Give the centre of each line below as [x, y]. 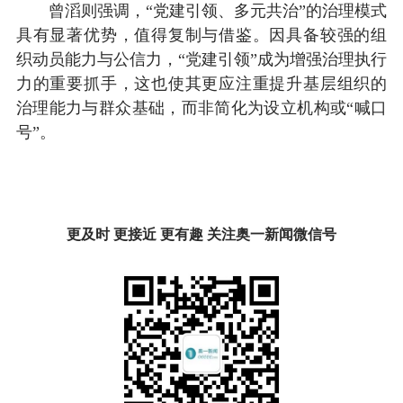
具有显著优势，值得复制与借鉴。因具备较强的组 [201, 35]
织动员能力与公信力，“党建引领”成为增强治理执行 [201, 59]
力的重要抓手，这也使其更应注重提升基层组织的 [201, 83]
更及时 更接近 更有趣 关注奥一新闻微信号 [201, 233]
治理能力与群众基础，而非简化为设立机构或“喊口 [201, 107]
